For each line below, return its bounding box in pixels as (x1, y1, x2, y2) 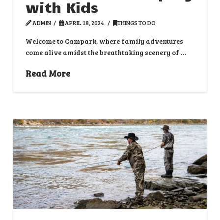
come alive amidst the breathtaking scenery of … (25, 48, 186, 57)
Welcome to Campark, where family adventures (25, 36, 183, 46)
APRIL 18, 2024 (64, 18, 105, 27)
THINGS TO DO (117, 18, 156, 27)
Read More (25, 67, 70, 79)
